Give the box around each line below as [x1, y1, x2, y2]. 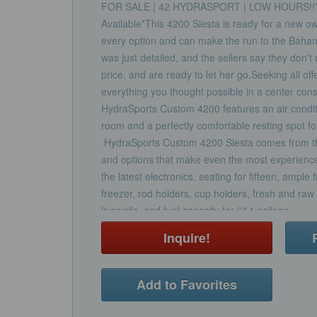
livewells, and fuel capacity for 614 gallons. [101, 203, 300, 218]
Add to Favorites [137, 275, 238, 294]
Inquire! [163, 229, 211, 248]
